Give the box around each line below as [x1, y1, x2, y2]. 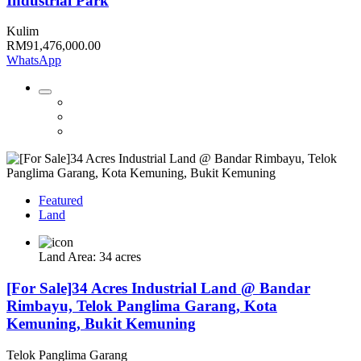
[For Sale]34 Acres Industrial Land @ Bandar [6, 280, 310, 297]
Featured [39, 193, 83, 208]
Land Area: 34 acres [39, 250, 141, 264]
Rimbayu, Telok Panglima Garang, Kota [6, 297, 277, 315]
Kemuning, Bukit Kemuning [6, 315, 196, 333]
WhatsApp [6, 53, 61, 68]
